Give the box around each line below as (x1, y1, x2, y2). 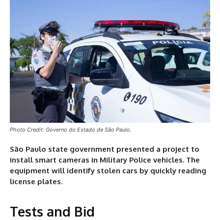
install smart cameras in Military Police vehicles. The (10, 155, 200, 165)
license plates (10, 177, 61, 187)
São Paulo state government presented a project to (10, 144, 199, 154)
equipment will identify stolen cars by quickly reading (10, 166, 206, 176)
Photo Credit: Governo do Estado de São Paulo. (10, 126, 132, 134)
